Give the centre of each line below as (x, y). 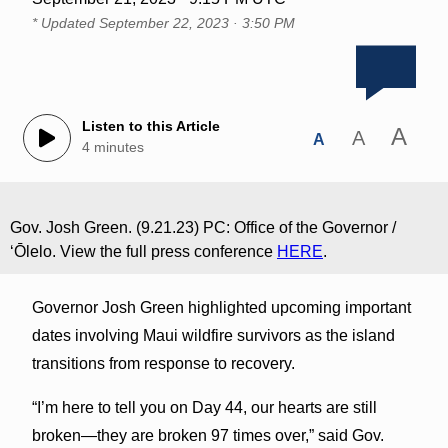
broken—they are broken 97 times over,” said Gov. (207, 435)
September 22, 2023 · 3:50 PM (196, 22)
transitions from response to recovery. (163, 363)
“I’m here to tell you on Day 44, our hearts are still (204, 407)
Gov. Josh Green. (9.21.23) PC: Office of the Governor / (203, 227)
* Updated (65, 22)
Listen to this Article (150, 126)
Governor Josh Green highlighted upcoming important (221, 307)
